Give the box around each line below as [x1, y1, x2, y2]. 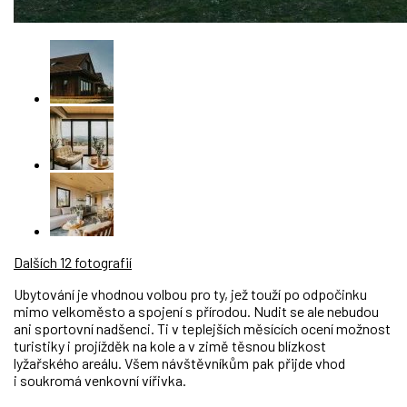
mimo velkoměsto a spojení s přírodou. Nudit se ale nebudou [14, 302, 379, 320]
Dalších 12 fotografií [14, 253, 132, 271]
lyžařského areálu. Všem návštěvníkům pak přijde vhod [14, 353, 345, 372]
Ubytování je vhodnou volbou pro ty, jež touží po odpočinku [14, 284, 367, 303]
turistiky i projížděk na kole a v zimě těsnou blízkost [14, 336, 326, 354]
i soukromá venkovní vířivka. [14, 371, 186, 389]
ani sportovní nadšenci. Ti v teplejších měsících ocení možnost [14, 319, 391, 337]
